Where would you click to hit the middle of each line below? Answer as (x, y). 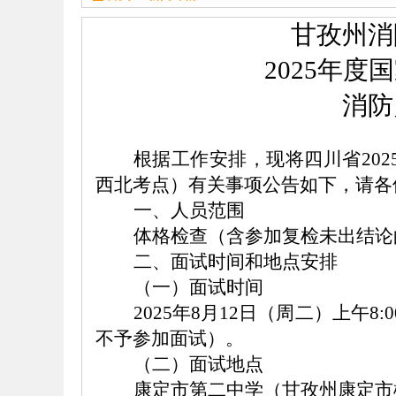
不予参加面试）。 (170, 339)
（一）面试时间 (198, 287)
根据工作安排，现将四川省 (247, 159)
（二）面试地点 (198, 364)
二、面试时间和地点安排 (235, 262)
